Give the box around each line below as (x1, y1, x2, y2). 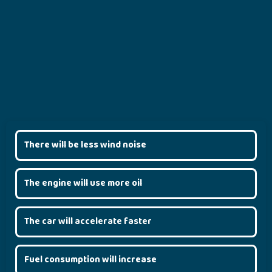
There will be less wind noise (24, 137, 146, 152)
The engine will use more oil (24, 175, 142, 191)
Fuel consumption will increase (24, 252, 157, 267)
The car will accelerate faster (24, 214, 152, 229)
